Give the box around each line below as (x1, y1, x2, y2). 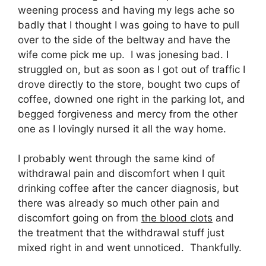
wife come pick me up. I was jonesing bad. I (18, 48, 229, 61)
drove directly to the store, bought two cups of (18, 78, 240, 90)
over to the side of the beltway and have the (18, 33, 230, 46)
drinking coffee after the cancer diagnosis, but (18, 182, 239, 195)
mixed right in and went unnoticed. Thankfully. (18, 242, 242, 254)
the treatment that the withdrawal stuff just (18, 227, 224, 239)
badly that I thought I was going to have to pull (18, 18, 239, 31)
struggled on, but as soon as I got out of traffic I (18, 63, 245, 75)
